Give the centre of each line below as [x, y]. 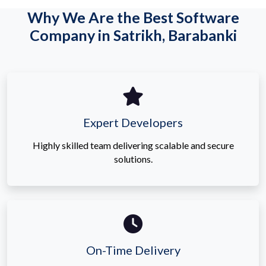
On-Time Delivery [133, 250]
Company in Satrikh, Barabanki [133, 35]
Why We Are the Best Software [133, 17]
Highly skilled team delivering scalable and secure [133, 145]
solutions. [133, 159]
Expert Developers [133, 122]
